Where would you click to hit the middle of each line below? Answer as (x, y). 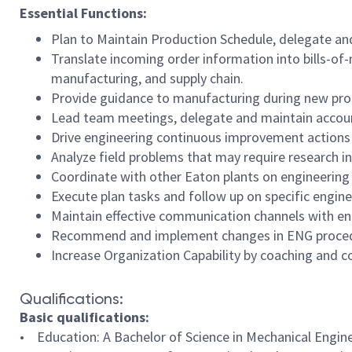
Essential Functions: (83, 13)
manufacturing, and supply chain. (147, 78)
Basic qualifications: (84, 317)
